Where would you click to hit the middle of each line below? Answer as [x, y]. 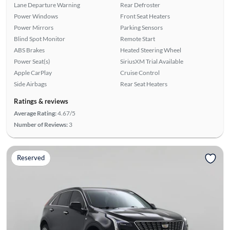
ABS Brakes [29, 50]
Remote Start [138, 39]
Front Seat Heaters [145, 16]
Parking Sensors [141, 27]
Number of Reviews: [41, 124]
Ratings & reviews [41, 101]
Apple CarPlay [33, 72]
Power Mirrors [33, 27]
